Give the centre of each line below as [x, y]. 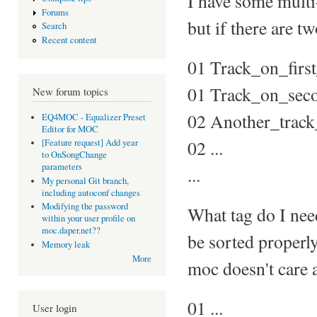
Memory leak [65, 244]
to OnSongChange [74, 155]
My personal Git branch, [85, 180]
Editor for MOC [70, 129]
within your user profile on [88, 219]
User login [54, 308]
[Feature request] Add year [90, 143]
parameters [62, 167]
